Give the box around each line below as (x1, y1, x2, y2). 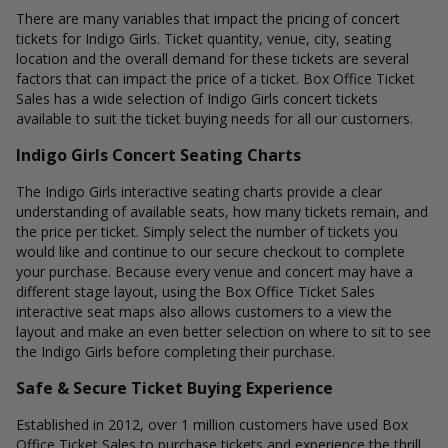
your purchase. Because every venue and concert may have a (16, 262, 413, 281)
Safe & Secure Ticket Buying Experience (16, 377, 333, 399)
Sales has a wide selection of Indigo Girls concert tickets (16, 89, 378, 108)
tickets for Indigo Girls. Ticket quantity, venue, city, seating (16, 29, 391, 48)
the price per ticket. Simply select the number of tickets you (16, 222, 398, 241)
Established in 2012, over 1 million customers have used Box (16, 415, 408, 434)
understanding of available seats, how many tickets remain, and (16, 202, 428, 221)
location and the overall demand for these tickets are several (16, 49, 409, 68)
